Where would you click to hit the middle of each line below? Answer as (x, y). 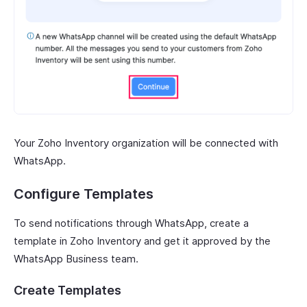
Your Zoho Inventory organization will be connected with (146, 143)
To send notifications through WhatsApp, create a (131, 223)
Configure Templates (84, 194)
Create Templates (67, 291)
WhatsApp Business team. (76, 259)
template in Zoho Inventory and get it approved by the (142, 241)
